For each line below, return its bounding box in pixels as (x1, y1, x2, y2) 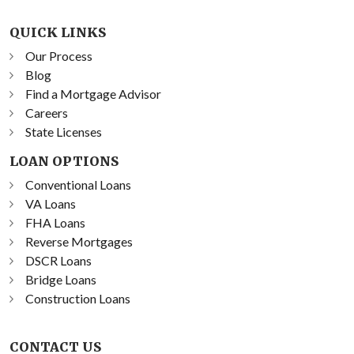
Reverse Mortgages (25, 234, 133, 250)
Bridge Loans (25, 272, 96, 288)
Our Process (25, 48, 92, 64)
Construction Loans (25, 291, 130, 307)
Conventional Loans (25, 177, 131, 193)
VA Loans (25, 196, 76, 212)
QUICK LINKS (9, 24, 106, 41)
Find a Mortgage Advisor (25, 86, 161, 102)
